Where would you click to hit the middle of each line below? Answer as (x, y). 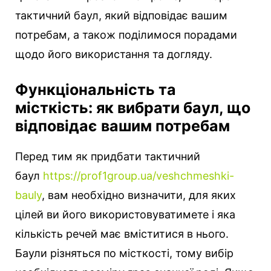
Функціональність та (96, 90)
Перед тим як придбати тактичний (108, 157)
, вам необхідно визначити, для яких (139, 195)
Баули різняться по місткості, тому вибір (124, 253)
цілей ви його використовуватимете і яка (125, 215)
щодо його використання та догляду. (114, 54)
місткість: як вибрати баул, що (133, 108)
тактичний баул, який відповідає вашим (121, 16)
